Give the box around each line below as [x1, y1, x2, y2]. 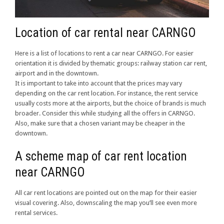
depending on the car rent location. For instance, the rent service [15, 89, 198, 97]
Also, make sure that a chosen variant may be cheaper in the [15, 119, 185, 127]
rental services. [15, 209, 57, 217]
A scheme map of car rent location [15, 149, 187, 164]
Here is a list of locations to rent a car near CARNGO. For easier [15, 49, 193, 57]
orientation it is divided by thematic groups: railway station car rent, [15, 59, 207, 67]
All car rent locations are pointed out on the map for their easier [15, 189, 197, 197]
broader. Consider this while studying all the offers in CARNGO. [15, 109, 195, 117]
